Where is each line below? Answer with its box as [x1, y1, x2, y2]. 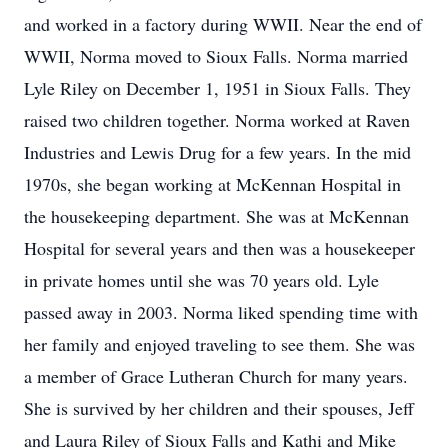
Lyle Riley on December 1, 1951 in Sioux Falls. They [24, 76, 411, 100]
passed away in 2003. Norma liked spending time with [24, 300, 418, 324]
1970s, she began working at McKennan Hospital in [24, 172, 401, 196]
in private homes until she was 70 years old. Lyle [24, 268, 379, 292]
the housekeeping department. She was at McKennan [24, 204, 409, 228]
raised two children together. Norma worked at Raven [24, 108, 410, 132]
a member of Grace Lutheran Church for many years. [24, 364, 408, 388]
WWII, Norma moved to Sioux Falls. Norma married [24, 44, 408, 68]
